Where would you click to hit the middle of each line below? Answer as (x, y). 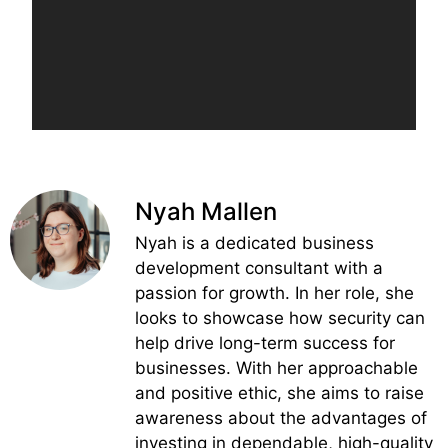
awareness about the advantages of (281, 418)
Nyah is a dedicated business (254, 243)
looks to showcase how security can (280, 318)
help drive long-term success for (265, 343)
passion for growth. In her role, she (274, 293)
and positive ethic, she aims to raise (279, 393)
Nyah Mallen (206, 212)
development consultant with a (259, 268)
